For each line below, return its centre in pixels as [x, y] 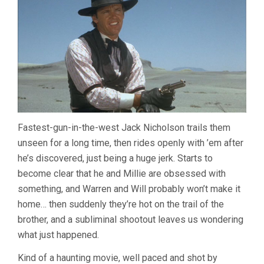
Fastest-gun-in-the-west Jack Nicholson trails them [124, 127]
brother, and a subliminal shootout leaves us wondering [131, 219]
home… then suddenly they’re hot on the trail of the [121, 204]
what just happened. [58, 235]
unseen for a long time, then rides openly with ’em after [131, 143]
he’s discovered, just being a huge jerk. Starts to [115, 158]
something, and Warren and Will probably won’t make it [129, 189]
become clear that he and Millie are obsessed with [122, 173]
